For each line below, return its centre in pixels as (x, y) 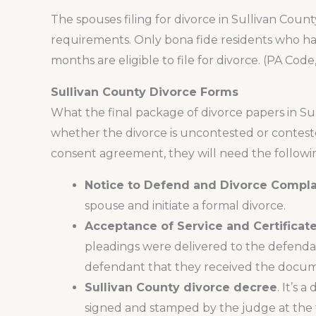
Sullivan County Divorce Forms (145, 92)
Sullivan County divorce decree (181, 288)
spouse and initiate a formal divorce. (185, 206)
